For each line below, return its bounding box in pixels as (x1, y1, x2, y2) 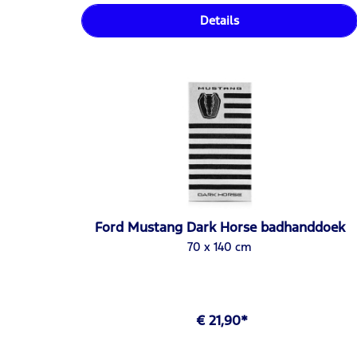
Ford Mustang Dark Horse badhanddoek (94, 218, 345, 237)
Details (200, 12, 240, 28)
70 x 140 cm (187, 239, 253, 255)
